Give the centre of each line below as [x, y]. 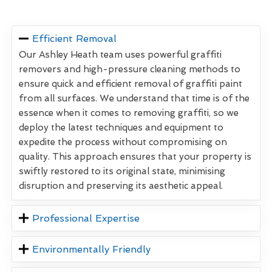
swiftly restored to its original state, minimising [122, 171]
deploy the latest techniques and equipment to [121, 127]
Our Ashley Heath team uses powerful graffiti [120, 54]
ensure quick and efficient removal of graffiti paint [131, 83]
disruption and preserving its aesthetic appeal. [121, 185]
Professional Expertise [86, 218]
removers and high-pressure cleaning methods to [130, 69]
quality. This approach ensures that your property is [135, 156]
